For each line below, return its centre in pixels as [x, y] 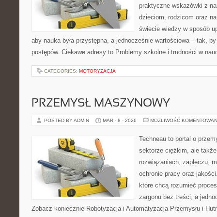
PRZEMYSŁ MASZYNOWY [101, 104]
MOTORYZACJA [97, 71]
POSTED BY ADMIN [67, 120]
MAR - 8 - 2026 [120, 120]
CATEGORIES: [62, 71]
